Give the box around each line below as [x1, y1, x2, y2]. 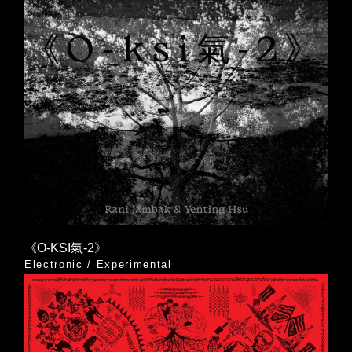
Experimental [96, 258, 172, 271]
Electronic [24, 258, 83, 271]
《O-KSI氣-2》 [24, 241, 107, 255]
